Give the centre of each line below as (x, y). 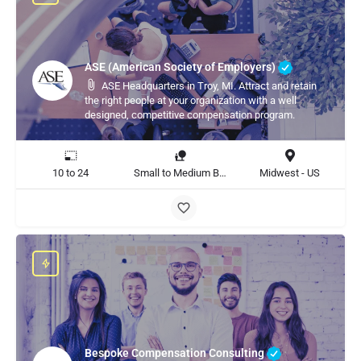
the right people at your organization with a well (191, 100)
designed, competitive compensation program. (190, 115)
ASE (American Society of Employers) (181, 66)
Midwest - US (290, 173)
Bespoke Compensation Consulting (176, 353)
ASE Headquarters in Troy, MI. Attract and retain (209, 86)
